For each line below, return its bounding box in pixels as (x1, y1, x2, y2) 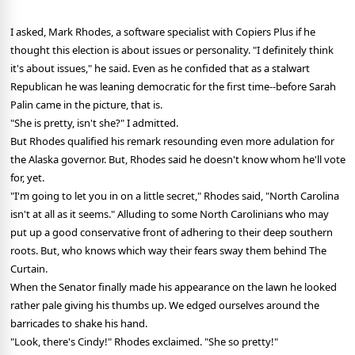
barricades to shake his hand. (10, 316, 147, 331)
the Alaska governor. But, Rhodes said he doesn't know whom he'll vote (10, 152, 345, 167)
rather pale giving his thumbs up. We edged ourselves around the (10, 298, 319, 313)
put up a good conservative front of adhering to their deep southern (10, 225, 333, 240)
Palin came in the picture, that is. (10, 97, 162, 113)
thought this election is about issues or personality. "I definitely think (10, 43, 334, 58)
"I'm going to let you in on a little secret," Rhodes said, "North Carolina (10, 189, 339, 204)
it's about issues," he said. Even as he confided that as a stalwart (10, 61, 310, 76)
